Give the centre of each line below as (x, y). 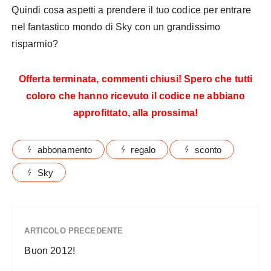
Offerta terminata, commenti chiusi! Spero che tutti (135, 79)
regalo (143, 150)
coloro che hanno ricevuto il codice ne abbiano (135, 96)
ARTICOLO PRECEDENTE (74, 231)
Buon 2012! (50, 251)
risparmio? (35, 44)
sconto (208, 150)
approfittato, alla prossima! (135, 113)
